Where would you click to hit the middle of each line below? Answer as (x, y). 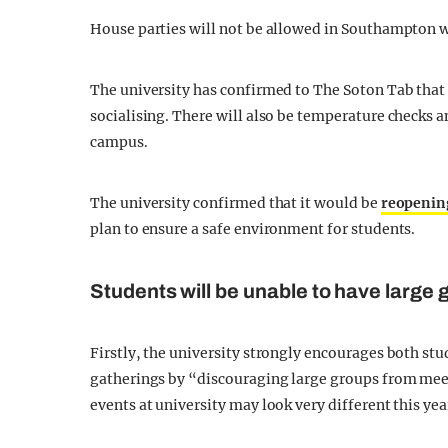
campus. (119, 142)
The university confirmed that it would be (235, 203)
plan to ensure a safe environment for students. (253, 229)
